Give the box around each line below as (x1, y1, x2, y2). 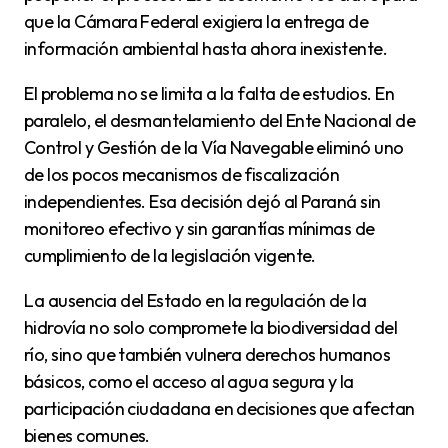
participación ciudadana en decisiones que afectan (24, 397, 415, 421)
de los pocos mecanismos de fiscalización (24, 163, 340, 187)
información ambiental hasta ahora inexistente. (24, 37, 388, 61)
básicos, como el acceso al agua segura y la (24, 370, 354, 394)
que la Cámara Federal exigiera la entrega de (24, 10, 369, 34)
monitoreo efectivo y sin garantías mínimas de (24, 217, 375, 241)
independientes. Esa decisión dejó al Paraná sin (24, 190, 381, 214)
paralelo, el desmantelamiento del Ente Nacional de (24, 109, 415, 133)
